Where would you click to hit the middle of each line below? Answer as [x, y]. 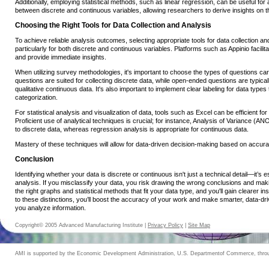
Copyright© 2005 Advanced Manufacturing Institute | [81, 225]
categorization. [36, 98]
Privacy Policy [165, 225]
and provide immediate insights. [61, 57]
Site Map [199, 225]
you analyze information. [50, 208]
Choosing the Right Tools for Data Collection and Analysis [113, 26]
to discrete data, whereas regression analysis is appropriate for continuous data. [132, 129]
